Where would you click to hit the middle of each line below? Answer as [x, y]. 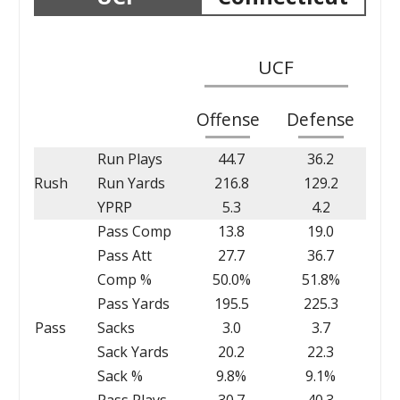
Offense [228, 119]
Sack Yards [133, 351]
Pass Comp [134, 231]
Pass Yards [133, 303]
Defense [321, 119]
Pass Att [124, 255]
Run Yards [131, 183]
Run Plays [129, 158]
